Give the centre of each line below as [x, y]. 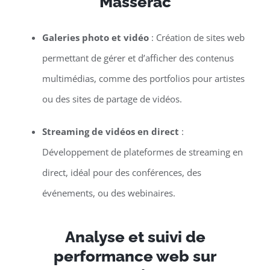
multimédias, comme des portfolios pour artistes [143, 79]
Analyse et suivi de [135, 237]
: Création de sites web [196, 38]
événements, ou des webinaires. [108, 193]
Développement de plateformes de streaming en [142, 152]
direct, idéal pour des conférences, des [121, 173]
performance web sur [135, 256]
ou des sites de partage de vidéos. [112, 99]
